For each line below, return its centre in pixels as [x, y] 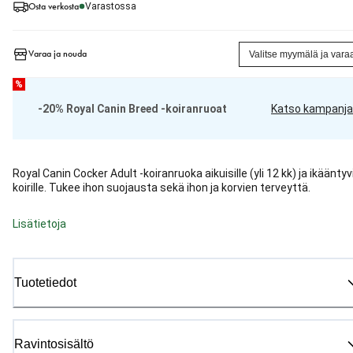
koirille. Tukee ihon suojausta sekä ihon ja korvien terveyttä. [162, 188]
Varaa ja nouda [58, 54]
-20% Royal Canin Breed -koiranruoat [132, 109]
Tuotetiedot [45, 283]
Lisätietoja [39, 224]
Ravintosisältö [54, 344]
